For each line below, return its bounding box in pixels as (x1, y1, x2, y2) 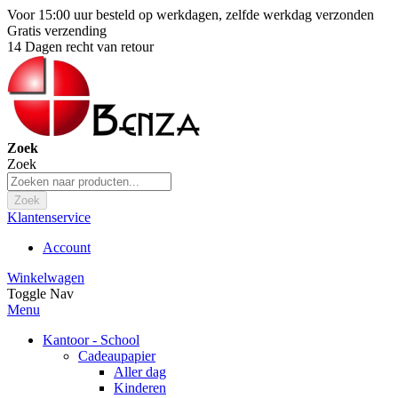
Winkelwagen (7, 270, 84, 285)
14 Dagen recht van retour (7, 39, 154, 54)
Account (43, 240, 91, 255)
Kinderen (114, 380, 166, 395)
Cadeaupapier (78, 348, 155, 363)
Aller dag (114, 364, 166, 379)
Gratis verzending (7, 23, 107, 38)
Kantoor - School (43, 332, 139, 347)
